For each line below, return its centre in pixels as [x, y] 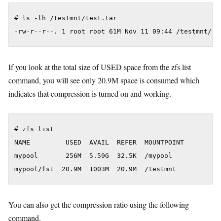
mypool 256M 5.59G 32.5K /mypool [93, 156]
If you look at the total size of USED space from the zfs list [100, 67]
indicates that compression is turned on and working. [90, 94]
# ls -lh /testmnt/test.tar [66, 18]
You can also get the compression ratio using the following [99, 205]
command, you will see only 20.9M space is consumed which [104, 80]
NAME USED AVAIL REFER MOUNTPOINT [99, 143]
